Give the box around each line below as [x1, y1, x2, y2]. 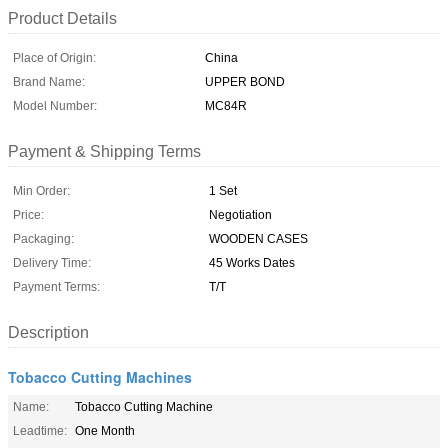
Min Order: [13, 183, 70, 198]
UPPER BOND [205, 74, 285, 89]
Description [8, 323, 89, 341]
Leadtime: [13, 423, 67, 438]
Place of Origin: [13, 50, 96, 65]
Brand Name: [13, 74, 85, 89]
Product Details [8, 9, 117, 27]
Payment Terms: [13, 279, 100, 294]
